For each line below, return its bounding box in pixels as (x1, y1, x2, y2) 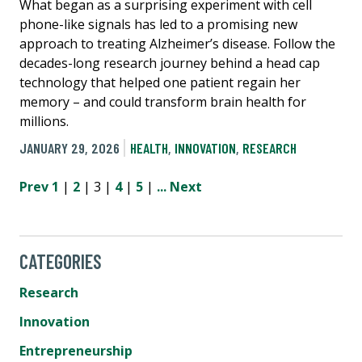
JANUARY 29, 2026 (19, 138, 120, 157)
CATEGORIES (19, 249, 102, 273)
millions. (19, 112, 69, 131)
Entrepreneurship (19, 341, 133, 360)
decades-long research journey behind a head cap (19, 54, 320, 73)
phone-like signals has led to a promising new (19, 15, 297, 34)
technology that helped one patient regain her (19, 74, 301, 92)
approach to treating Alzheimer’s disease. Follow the (19, 35, 335, 53)
